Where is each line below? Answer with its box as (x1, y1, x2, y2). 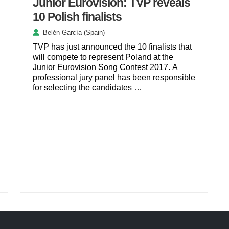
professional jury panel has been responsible (33, 73, 196, 82)
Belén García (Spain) (43, 29, 105, 37)
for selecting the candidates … (33, 83, 143, 93)
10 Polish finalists (33, 10, 122, 24)
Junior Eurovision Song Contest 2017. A (33, 63, 178, 72)
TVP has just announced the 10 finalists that (33, 42, 192, 52)
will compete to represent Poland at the (33, 53, 174, 62)
